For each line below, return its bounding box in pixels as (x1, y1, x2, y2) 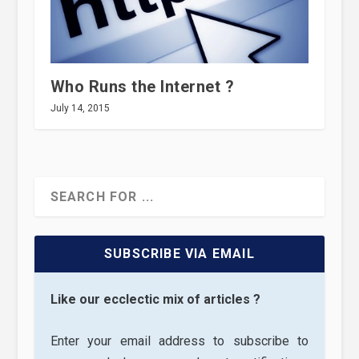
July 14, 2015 (50, 102, 110, 114)
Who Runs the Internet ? (50, 76, 235, 96)
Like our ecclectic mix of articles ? (50, 291, 260, 307)
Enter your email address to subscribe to (50, 333, 309, 349)
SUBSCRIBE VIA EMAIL (104, 245, 255, 261)
